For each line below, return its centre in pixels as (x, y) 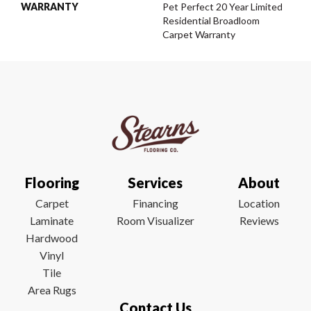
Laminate (52, 220)
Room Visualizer (155, 220)
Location (259, 203)
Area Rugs (52, 290)
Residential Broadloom (211, 20)
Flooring (52, 183)
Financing (155, 203)
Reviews (259, 220)
